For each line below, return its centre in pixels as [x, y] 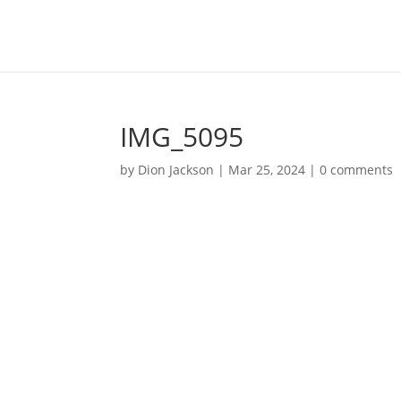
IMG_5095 [182, 137]
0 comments [357, 170]
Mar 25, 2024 [267, 170]
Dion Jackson [176, 170]
